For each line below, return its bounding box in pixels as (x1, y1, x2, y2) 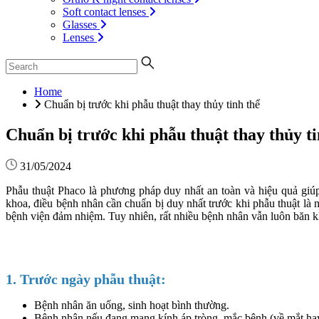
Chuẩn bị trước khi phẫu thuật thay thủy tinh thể (44, 98, 260, 110)
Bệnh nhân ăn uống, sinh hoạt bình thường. (34, 298, 229, 311)
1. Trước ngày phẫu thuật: (6, 271, 166, 287)
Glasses (63, 19, 97, 31)
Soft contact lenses (63, 6, 146, 18)
